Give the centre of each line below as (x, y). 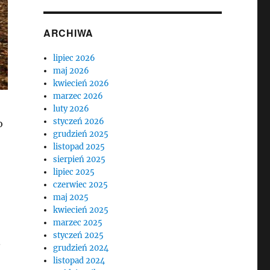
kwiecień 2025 (81, 210)
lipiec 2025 (74, 172)
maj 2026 (71, 71)
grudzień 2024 (81, 248)
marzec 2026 (78, 96)
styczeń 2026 (79, 121)
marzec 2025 (78, 223)
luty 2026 (71, 109)
